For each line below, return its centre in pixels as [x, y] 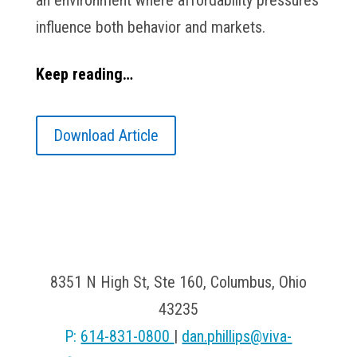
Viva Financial [178, 251]
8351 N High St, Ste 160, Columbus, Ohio [178, 282]
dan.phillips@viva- [237, 336]
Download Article [106, 135]
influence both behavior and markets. [150, 27]
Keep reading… [84, 74]
